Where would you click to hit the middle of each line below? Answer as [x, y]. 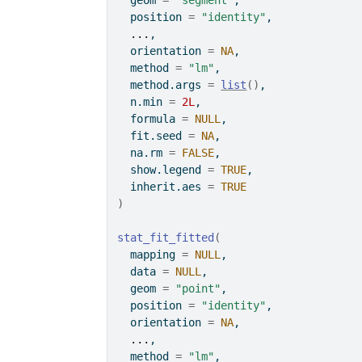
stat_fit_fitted [166, 238]
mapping [150, 255]
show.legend [163, 170]
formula [150, 119]
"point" [198, 288]
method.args [163, 85]
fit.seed [153, 136]
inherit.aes [163, 187]
